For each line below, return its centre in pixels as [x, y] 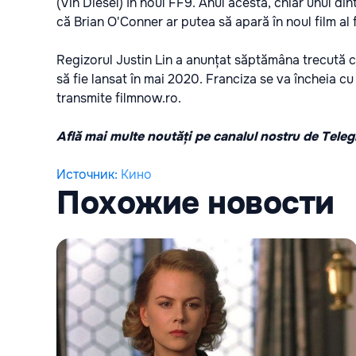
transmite [84, 98]
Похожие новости [195, 203]
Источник [85, 174]
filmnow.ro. [147, 98]
